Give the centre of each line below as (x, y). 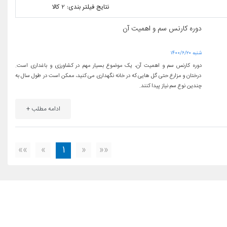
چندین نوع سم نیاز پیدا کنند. (170, 86)
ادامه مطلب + (43, 109)
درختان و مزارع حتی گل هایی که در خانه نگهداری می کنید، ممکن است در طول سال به (108, 76)
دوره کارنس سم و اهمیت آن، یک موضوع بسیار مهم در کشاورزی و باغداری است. (108, 66)
